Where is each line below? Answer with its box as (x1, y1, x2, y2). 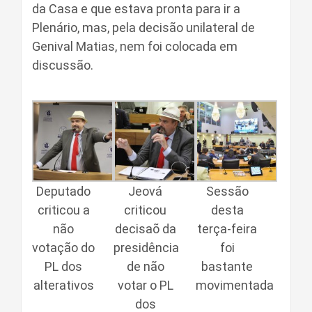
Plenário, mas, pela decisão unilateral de (32, 20, 255, 35)
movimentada (195, 278, 274, 293)
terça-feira (197, 221, 258, 237)
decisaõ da (114, 221, 176, 237)
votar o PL (117, 278, 173, 293)
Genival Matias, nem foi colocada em (32, 39, 237, 54)
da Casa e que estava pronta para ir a (32, 1, 240, 16)
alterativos (33, 278, 94, 293)
